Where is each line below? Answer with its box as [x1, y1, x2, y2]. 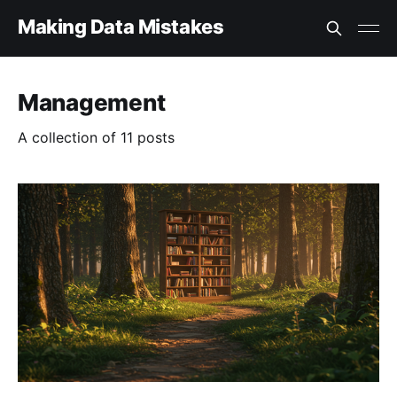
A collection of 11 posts [18, 128, 175, 146]
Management [18, 89, 166, 116]
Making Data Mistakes [18, 14, 224, 38]
